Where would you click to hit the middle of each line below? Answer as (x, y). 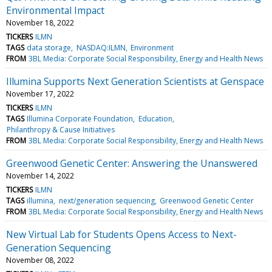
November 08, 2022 (40, 260)
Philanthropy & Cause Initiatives (61, 129)
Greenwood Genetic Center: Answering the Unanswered (132, 163)
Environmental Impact (55, 10)
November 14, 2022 (40, 175)
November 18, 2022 (40, 22)
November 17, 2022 (40, 93)
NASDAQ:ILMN (101, 47)
